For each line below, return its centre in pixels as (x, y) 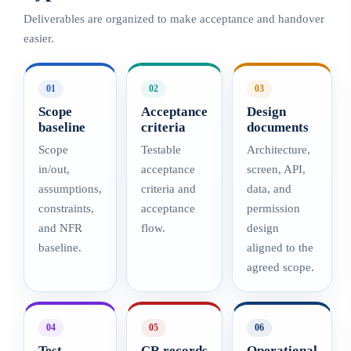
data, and (269, 189)
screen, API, (276, 169)
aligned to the (280, 248)
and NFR (60, 228)
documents (278, 127)
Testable (161, 150)
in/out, (54, 169)
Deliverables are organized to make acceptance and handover (174, 19)
